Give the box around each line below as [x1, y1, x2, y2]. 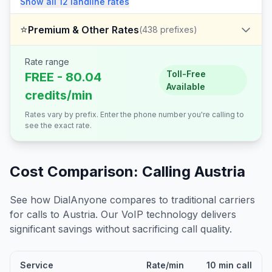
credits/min [25, 88, 92, 103]
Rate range [25, 56, 69, 67]
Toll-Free [166, 68, 206, 79]
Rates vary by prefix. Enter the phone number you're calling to [25, 110, 244, 119]
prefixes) [158, 24, 197, 35]
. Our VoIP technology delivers [95, 208, 236, 220]
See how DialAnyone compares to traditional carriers [10, 194, 255, 206]
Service [20, 260, 53, 270]
